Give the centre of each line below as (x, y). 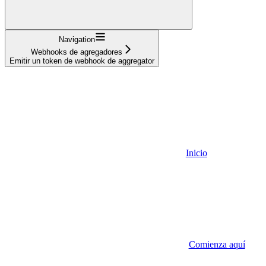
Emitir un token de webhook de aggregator (82, 61)
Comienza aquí (217, 244)
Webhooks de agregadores (77, 52)
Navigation (77, 39)
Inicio (196, 153)
